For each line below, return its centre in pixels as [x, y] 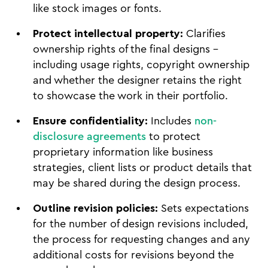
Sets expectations [203, 208]
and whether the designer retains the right [137, 80]
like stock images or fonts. [97, 8]
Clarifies [204, 33]
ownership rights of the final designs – [126, 49]
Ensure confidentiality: [90, 121]
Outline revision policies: [95, 208]
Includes [171, 121]
